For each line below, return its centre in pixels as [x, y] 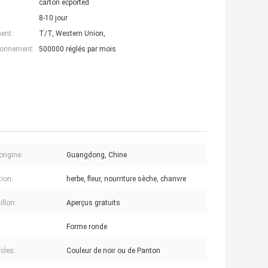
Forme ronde [87, 227]
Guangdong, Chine [97, 155]
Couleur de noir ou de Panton [113, 251]
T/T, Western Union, [72, 34]
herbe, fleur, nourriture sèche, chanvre [126, 179]
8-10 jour [53, 18]
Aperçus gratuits [93, 203]
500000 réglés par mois [77, 49]
